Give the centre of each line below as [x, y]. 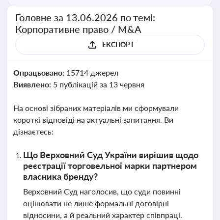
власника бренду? [60, 176]
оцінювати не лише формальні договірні [96, 203]
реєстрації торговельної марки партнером [110, 165]
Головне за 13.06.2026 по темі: [85, 17]
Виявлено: [33, 84]
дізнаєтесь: [33, 131]
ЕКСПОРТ [118, 44]
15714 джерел [92, 72]
